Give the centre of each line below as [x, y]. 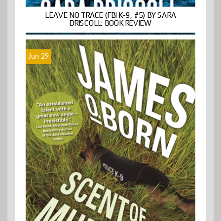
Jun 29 [38, 57]
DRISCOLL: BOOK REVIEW [110, 23]
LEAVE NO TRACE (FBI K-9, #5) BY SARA [110, 15]
